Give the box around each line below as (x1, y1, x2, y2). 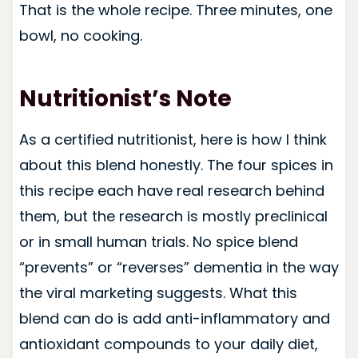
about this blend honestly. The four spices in (18, 154, 333, 175)
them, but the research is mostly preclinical (18, 205, 328, 226)
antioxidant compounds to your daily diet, (18, 333, 318, 354)
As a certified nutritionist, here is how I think (18, 129, 327, 149)
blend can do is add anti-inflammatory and (18, 308, 330, 328)
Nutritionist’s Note (18, 82, 232, 114)
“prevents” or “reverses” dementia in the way (18, 257, 339, 277)
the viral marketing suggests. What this (18, 282, 297, 303)
